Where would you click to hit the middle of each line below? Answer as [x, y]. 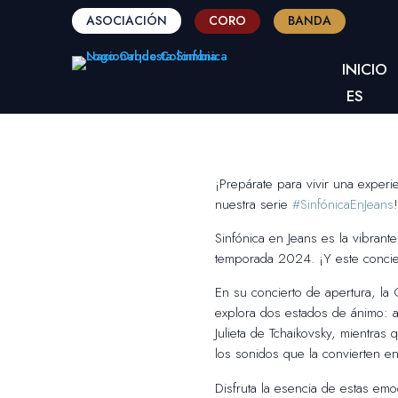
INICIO [365, 69]
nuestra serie [253, 204]
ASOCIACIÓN [126, 21]
